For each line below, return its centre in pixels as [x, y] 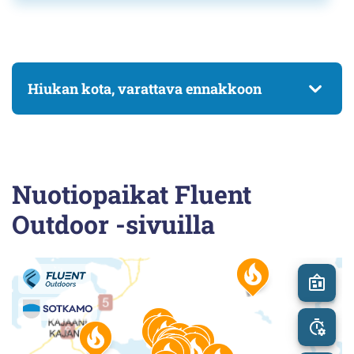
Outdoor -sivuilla [113, 224]
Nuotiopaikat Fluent [132, 194]
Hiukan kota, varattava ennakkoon [145, 88]
